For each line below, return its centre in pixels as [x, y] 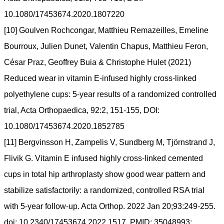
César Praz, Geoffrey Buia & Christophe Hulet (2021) [97, 62]
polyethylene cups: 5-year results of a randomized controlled [110, 94]
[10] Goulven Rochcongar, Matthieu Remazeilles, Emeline [106, 30]
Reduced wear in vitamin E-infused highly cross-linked [100, 78]
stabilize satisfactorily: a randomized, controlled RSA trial [104, 190]
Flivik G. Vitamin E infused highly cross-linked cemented [103, 158]
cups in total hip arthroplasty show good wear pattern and [105, 174]
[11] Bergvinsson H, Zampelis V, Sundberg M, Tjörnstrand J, [109, 142]
